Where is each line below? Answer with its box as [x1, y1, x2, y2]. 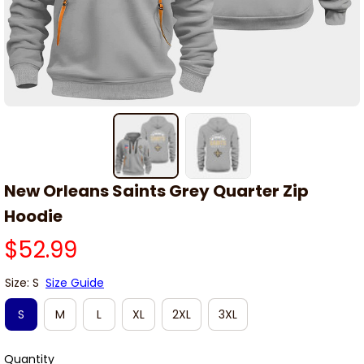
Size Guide [45, 275, 104, 292]
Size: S [5, 275, 39, 292]
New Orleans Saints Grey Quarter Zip [4, 180, 309, 203]
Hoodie [4, 205, 63, 228]
